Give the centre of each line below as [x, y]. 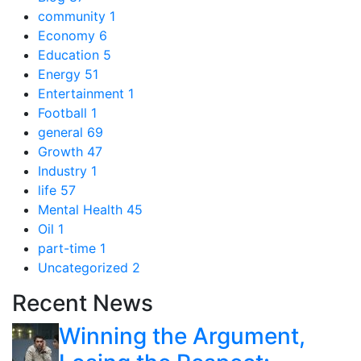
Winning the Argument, [182, 336]
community [72, 16]
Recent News [83, 303]
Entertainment [81, 93]
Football [62, 113]
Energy [59, 74]
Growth [60, 151]
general [60, 132]
